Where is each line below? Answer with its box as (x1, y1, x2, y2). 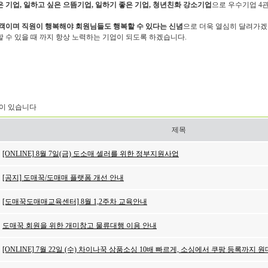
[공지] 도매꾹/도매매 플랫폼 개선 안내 (2, 173, 124, 182)
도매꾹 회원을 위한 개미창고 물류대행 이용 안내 (2, 221, 157, 230)
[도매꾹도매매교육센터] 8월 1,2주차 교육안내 (2, 197, 147, 206)
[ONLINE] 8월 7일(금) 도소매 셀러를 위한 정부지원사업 (2, 150, 179, 158)
